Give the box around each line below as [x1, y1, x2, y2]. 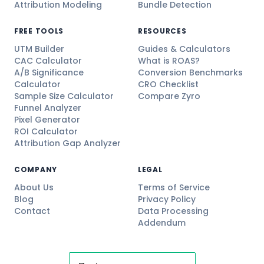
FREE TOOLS [14, 25, 64, 36]
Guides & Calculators [138, 42, 230, 55]
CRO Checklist [138, 78, 199, 90]
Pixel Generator [14, 113, 80, 126]
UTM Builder [14, 42, 64, 55]
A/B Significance [14, 66, 84, 78]
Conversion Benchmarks [138, 66, 243, 78]
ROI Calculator [14, 125, 78, 137]
